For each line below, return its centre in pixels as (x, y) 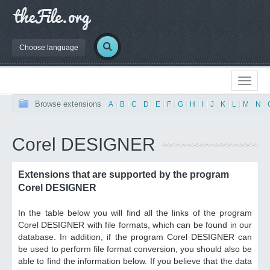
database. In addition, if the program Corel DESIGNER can (135, 237)
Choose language (49, 47)
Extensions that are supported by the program (124, 174)
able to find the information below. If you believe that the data (135, 261)
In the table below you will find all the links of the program (135, 213)
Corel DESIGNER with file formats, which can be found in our (135, 225)
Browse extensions (68, 104)
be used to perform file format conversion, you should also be (135, 249)
